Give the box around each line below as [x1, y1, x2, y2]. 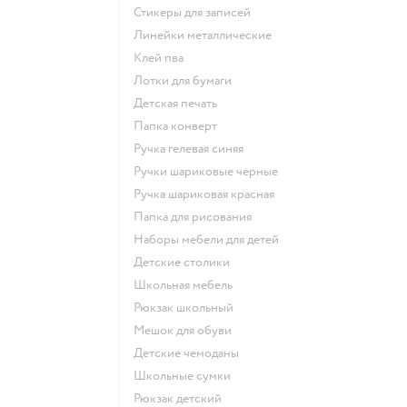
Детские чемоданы [143, 344, 239, 361]
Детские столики [143, 253, 230, 270]
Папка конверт [144, 117, 217, 134]
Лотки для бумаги [143, 72, 232, 88]
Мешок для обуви [144, 322, 232, 338]
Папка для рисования [144, 208, 252, 224]
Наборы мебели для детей [144, 231, 279, 247]
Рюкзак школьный [140, 299, 233, 315]
